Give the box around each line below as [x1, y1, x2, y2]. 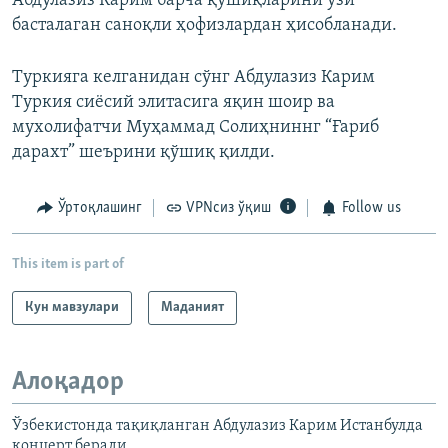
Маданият [161, 299, 224, 315]
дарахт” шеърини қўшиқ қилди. [12, 143, 275, 163]
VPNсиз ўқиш [186, 200, 271, 217]
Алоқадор [12, 368, 124, 396]
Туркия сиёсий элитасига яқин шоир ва [12, 93, 335, 113]
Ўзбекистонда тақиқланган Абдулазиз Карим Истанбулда [12, 418, 423, 435]
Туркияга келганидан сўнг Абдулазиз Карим [12, 68, 375, 88]
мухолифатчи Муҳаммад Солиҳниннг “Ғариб [12, 118, 379, 138]
